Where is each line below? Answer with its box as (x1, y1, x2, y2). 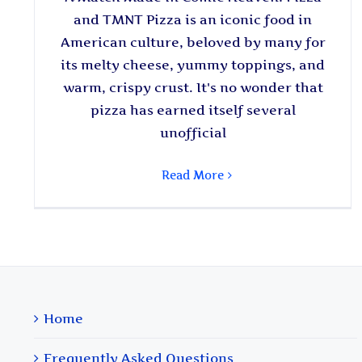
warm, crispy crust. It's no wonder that (62, 79, 323, 96)
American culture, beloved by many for (60, 34, 326, 51)
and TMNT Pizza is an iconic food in (74, 11, 313, 28)
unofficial (159, 124, 226, 141)
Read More (162, 168, 225, 183)
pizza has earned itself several (90, 102, 296, 119)
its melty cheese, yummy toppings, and (61, 57, 326, 74)
